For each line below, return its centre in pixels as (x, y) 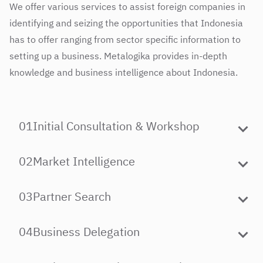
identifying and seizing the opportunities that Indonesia (126, 23)
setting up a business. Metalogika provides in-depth (118, 55)
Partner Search (72, 196)
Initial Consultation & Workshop (116, 126)
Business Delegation (86, 231)
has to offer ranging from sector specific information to (125, 39)
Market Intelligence (84, 161)
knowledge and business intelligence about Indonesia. (124, 72)
